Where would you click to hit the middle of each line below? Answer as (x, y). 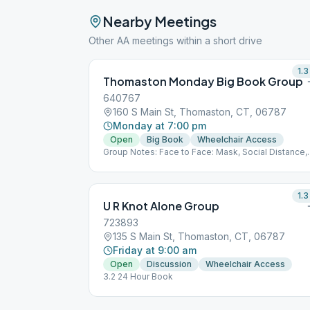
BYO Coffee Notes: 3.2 (150, 163)
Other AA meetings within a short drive (175, 40)
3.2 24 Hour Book (138, 276)
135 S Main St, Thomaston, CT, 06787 (199, 236)
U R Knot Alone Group (161, 206)
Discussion (169, 264)
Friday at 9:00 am (155, 250)
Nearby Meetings (159, 21)
